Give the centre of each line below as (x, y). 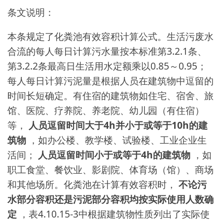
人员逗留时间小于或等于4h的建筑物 (115, 154)
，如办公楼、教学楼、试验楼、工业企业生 (118, 140)
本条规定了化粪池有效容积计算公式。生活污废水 (110, 36)
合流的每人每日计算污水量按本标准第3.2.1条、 (107, 51)
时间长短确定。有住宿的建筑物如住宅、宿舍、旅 (110, 95)
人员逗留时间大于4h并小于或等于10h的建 (118, 125)
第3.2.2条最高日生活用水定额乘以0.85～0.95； (107, 66)
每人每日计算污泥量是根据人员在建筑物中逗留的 (110, 80)
